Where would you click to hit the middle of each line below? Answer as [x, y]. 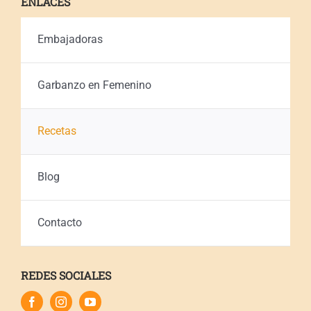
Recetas [57, 131]
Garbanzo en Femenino [94, 85]
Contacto [59, 223]
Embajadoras [70, 40]
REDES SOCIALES [66, 275]
